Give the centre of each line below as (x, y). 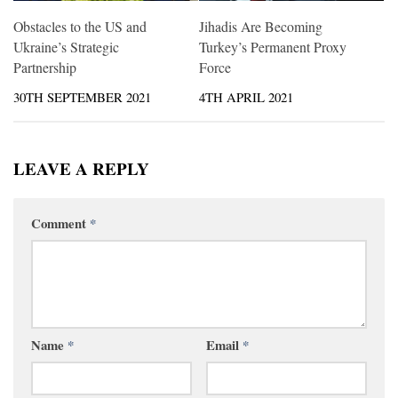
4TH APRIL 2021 (246, 96)
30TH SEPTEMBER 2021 (82, 96)
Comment (60, 223)
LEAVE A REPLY (81, 169)
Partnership (45, 67)
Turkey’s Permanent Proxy (273, 46)
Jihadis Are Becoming (261, 26)
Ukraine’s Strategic (66, 46)
